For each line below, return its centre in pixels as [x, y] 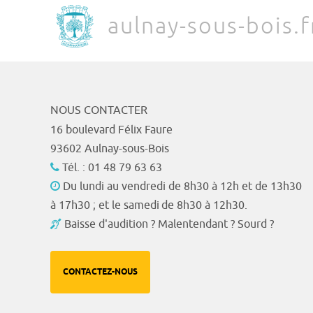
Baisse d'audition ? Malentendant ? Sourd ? [169, 224]
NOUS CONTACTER [99, 110]
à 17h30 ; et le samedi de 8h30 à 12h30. [149, 205]
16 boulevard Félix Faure [111, 130]
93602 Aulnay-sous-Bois [110, 148]
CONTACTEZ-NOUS [100, 272]
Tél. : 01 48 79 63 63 [111, 167]
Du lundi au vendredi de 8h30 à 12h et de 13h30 [181, 186]
